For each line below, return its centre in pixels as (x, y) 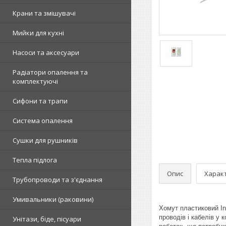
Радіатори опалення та (50, 72)
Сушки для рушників (45, 140)
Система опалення (43, 121)
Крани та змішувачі (44, 13)
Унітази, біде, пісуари (47, 219)
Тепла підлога (35, 160)
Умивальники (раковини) (53, 199)
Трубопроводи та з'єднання (58, 180)
